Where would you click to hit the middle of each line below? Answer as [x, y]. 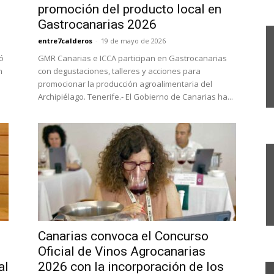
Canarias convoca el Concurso [123, 236]
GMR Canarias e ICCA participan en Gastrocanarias [132, 58]
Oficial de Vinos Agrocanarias [122, 251]
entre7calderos [65, 41]
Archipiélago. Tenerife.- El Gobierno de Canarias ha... [135, 97]
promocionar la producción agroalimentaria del [125, 84]
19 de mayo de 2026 [133, 41]
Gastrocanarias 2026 [97, 24]
